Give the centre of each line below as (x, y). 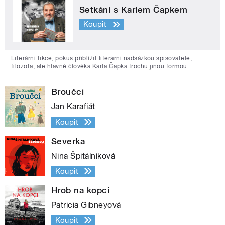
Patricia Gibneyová (86, 205)
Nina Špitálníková (83, 156)
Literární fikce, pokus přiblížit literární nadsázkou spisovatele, (102, 58)
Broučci (68, 92)
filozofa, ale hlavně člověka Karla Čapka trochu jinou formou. (100, 66)
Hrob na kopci (81, 190)
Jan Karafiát (73, 106)
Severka (68, 141)
